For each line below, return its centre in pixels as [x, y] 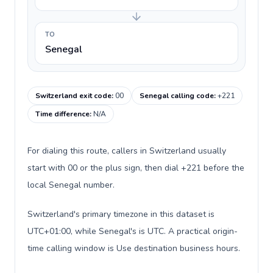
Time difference [62, 114]
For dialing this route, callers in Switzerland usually [127, 151]
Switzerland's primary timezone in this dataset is [121, 214]
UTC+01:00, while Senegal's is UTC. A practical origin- [133, 231]
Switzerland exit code [73, 96]
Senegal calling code [177, 96]
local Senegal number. [71, 185]
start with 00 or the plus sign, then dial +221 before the [136, 168]
